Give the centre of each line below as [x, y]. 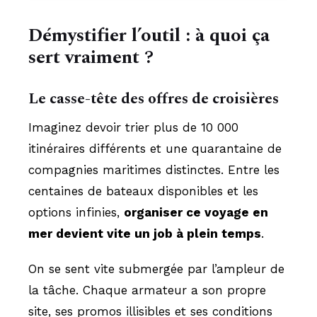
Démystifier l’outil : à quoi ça [149, 35]
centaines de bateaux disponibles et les [143, 191]
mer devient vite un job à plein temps [145, 234]
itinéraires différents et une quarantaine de [155, 149]
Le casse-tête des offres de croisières [154, 99]
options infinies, [76, 212]
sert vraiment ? [91, 57]
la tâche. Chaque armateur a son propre [147, 290]
